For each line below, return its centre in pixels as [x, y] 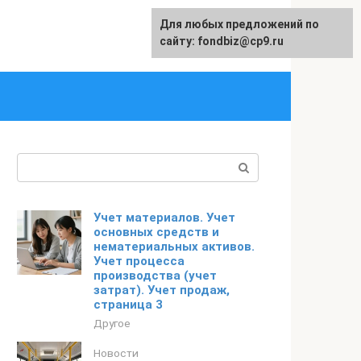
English [239, 35]
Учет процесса [139, 261]
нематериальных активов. [174, 247]
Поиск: [37, 162]
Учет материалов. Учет [164, 218]
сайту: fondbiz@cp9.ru [222, 41]
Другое [112, 323]
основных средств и [156, 232]
